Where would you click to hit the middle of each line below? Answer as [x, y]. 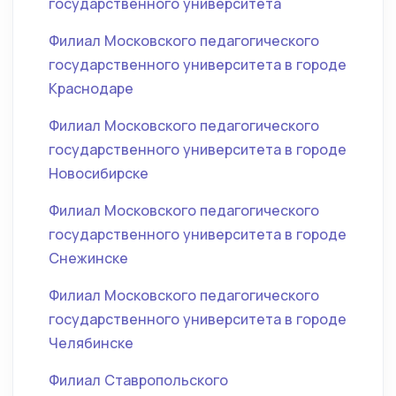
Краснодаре [91, 88]
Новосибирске [99, 173]
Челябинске [91, 343]
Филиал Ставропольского [138, 380]
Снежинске [88, 258]
